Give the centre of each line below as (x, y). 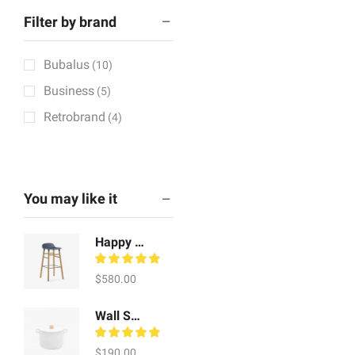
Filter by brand (70, 21)
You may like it (71, 199)
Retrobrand (74, 117)
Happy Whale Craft (139, 242)
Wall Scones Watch (136, 315)
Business (69, 91)
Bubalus (67, 65)
